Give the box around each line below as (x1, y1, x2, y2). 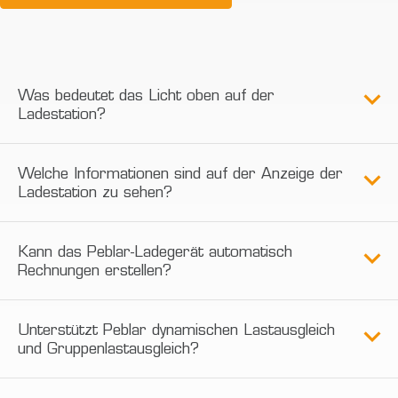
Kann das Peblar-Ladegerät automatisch (18, 244, 293, 260)
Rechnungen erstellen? (18, 263, 172, 279)
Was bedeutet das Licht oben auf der (18, 88, 275, 104)
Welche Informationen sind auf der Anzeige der (18, 166, 344, 182)
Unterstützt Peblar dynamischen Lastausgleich (18, 322, 336, 338)
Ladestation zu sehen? (18, 185, 173, 201)
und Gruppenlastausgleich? (18, 341, 200, 357)
